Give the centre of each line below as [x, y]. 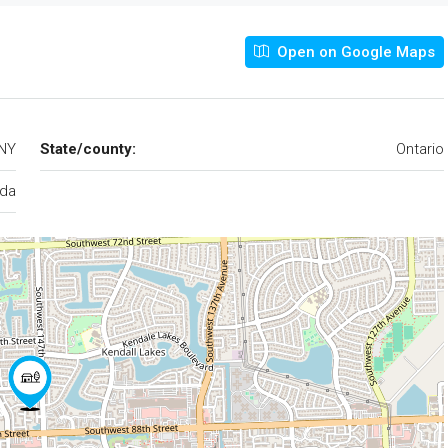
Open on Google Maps [354, 52]
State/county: [87, 149]
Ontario [420, 149]
